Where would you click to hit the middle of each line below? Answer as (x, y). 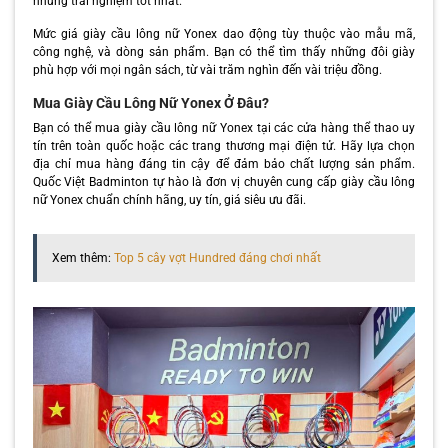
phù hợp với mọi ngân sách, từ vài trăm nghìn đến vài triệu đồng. (207, 69)
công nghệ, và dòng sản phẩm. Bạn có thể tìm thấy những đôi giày (224, 51)
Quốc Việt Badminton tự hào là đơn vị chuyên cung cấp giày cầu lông (224, 182)
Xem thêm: (82, 258)
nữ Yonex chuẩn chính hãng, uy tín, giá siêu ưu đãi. (169, 200)
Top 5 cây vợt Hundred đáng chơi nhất (217, 258)
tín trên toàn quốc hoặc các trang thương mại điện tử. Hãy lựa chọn (224, 146)
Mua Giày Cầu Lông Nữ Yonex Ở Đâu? (150, 103)
